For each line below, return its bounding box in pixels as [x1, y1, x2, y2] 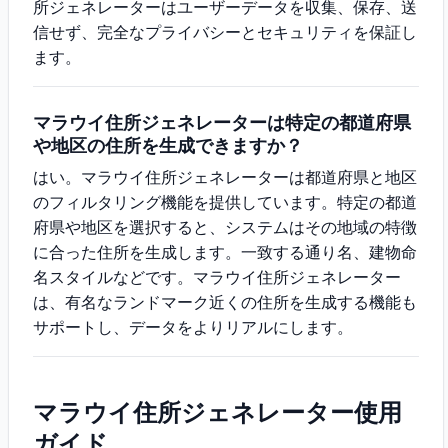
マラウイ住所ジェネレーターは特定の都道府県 [33, 112, 411, 133]
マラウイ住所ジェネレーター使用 [33, 398, 402, 427]
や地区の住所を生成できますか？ [33, 135, 303, 156]
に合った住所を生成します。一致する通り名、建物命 [33, 242, 417, 262]
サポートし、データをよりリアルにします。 [33, 317, 353, 337]
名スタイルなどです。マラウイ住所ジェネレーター [33, 267, 401, 287]
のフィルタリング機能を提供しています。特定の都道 [33, 192, 417, 212]
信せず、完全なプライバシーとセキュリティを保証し [33, 22, 417, 42]
